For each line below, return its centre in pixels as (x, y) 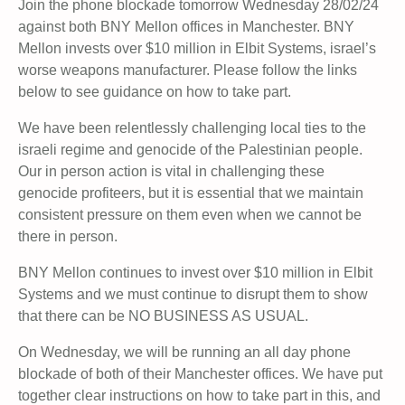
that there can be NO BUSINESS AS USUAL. (163, 316)
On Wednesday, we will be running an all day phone (184, 353)
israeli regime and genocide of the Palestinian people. (190, 150)
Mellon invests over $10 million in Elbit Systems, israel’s (197, 49)
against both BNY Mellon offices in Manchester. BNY (186, 27)
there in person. (68, 237)
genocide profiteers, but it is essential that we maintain (191, 193)
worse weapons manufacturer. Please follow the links (188, 71)
